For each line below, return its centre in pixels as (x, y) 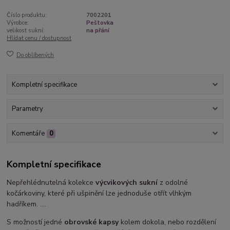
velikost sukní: (26, 31)
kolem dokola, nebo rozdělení (168, 222)
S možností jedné (36, 222)
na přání (98, 31)
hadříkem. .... (27, 204)
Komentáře (28, 133)
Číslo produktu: (27, 15)
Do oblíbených (35, 55)
